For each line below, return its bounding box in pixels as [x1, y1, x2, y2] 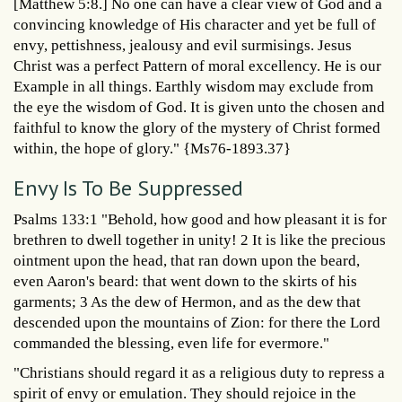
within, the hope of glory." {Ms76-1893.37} [13, 139, 291, 157]
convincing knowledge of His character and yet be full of [13, 15, 376, 33]
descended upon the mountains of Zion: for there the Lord [13, 313, 380, 331]
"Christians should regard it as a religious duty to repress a [13, 363, 385, 381]
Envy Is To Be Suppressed [13, 173, 243, 202]
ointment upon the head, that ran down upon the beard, [13, 251, 360, 269]
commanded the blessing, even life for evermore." [13, 334, 329, 352]
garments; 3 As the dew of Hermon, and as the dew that [13, 293, 361, 310]
